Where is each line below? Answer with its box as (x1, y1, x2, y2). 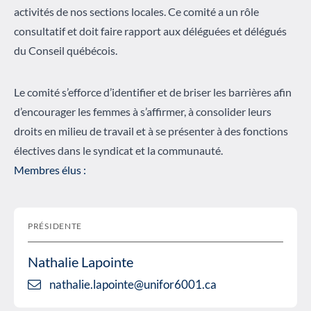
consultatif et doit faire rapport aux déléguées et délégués (14, 24, 287, 38)
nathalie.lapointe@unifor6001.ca (49, 277, 217, 292)
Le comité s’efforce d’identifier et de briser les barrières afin (14, 85, 292, 99)
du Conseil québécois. (14, 44, 117, 58)
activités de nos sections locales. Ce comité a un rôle (14, 5, 259, 19)
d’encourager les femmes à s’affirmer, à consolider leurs (14, 105, 271, 119)
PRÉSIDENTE (28, 221, 83, 232)
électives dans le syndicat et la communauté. (14, 144, 223, 158)
